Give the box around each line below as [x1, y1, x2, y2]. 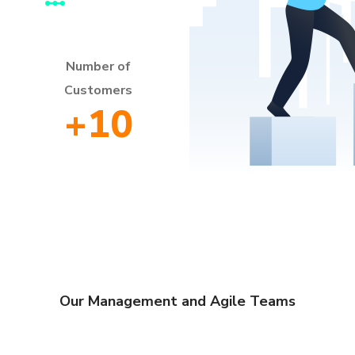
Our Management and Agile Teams [59, 292, 296, 311]
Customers [64, 82, 132, 99]
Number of [66, 58, 131, 75]
